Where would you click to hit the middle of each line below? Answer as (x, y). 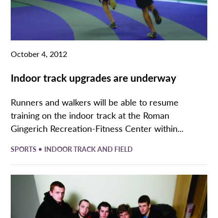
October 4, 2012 (39, 54)
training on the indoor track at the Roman (90, 115)
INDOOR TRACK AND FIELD (89, 149)
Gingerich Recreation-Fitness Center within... (97, 128)
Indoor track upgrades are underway (94, 78)
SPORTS (25, 149)
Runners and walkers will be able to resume (95, 102)
